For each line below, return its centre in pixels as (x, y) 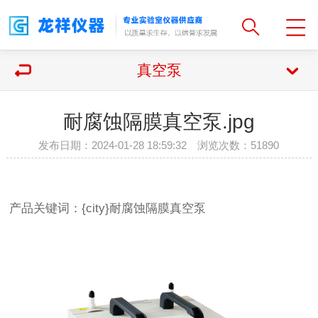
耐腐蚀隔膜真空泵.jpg (159, 122)
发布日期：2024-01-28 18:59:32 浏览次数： (145, 145)
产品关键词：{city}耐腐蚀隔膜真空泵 (110, 209)
